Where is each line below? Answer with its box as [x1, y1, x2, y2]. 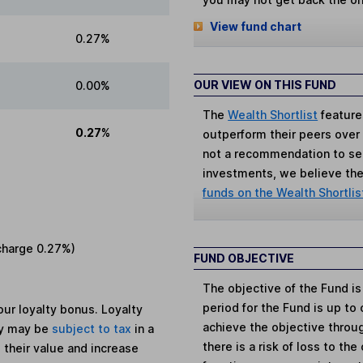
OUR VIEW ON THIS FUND [194, 77, 336, 92]
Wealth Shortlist [228, 107, 318, 122]
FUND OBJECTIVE [194, 250, 294, 265]
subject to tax [52, 322, 135, 336]
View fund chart [209, 19, 301, 34]
